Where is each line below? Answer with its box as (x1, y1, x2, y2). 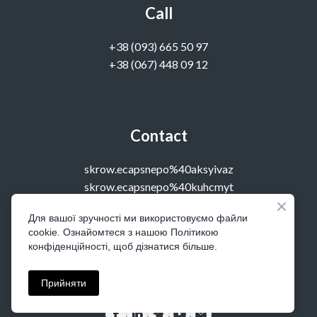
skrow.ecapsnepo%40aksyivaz (83, 161, 234, 175)
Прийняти (41, 277, 86, 289)
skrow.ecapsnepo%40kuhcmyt (83, 179, 234, 193)
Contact (129, 125, 188, 145)
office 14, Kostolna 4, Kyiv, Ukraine (74, 266, 243, 280)
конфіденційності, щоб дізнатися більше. (28, 241, 217, 252)
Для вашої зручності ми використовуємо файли (28, 212, 248, 224)
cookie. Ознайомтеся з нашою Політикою (28, 226, 219, 238)
